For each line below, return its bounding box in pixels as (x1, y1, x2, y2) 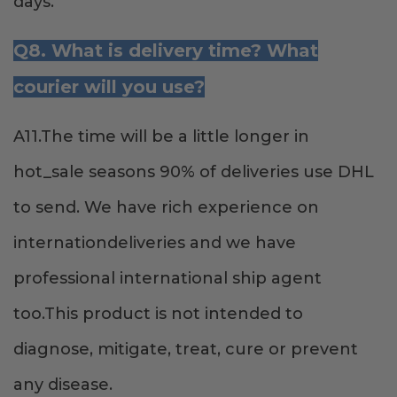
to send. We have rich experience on (13, 198, 319, 218)
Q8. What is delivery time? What (13, 40, 318, 62)
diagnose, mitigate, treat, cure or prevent (13, 339, 358, 360)
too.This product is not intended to (13, 304, 303, 324)
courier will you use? (13, 76, 205, 98)
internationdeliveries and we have (13, 233, 296, 253)
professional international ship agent (13, 269, 322, 289)
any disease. (13, 375, 113, 395)
